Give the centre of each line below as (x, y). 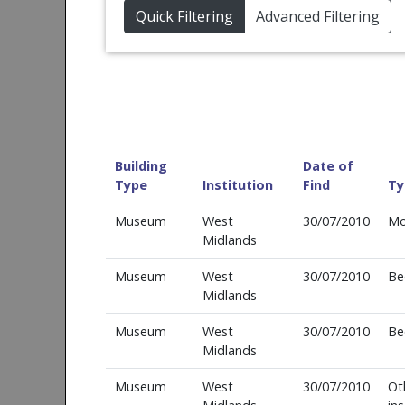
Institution (237, 185)
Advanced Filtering (318, 16)
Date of (328, 166)
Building (141, 166)
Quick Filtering (184, 16)
